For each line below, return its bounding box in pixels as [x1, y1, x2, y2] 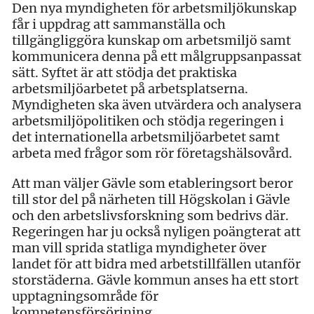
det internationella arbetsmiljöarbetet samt [12, 128, 280, 145]
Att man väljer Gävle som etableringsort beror [12, 175, 293, 191]
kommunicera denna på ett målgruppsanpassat [12, 48, 301, 64]
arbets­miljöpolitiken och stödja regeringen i [12, 112, 284, 129]
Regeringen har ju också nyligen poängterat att [12, 223, 301, 240]
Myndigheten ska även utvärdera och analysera [12, 96, 301, 113]
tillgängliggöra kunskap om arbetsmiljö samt [12, 32, 291, 48]
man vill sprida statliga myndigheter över [12, 239, 266, 256]
